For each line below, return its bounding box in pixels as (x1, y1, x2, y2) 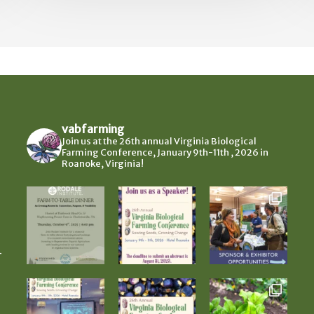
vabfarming (61, 121, 124, 136)
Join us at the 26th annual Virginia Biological (61, 135, 257, 147)
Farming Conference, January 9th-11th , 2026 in (61, 146, 268, 158)
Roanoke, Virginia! (61, 157, 144, 170)
